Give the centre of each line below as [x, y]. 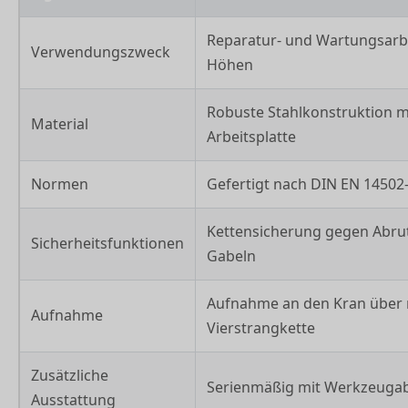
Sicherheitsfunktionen [107, 243]
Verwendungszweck [101, 51]
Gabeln [231, 255]
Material [60, 123]
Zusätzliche [70, 375]
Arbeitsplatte [251, 136]
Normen [60, 184]
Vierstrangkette [261, 327]
